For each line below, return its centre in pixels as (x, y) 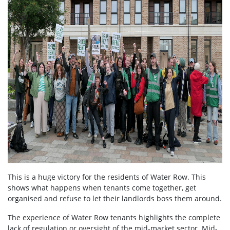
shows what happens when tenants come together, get (102, 188)
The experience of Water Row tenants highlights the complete (114, 218)
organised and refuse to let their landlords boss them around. (115, 199)
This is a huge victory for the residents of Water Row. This (107, 177)
